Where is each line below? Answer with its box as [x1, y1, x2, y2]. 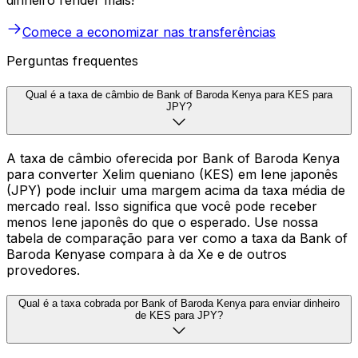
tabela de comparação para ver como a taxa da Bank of [6, 229, 348, 246]
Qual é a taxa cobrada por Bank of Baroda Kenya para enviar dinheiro [18, 297, 340, 310]
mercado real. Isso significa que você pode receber [6, 197, 317, 214]
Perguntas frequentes [6, 53, 138, 70]
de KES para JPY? [135, 309, 223, 322]
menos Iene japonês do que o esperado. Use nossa [6, 213, 318, 230]
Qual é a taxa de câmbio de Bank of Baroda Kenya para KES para [26, 88, 332, 101]
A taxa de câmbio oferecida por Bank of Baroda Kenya [6, 149, 340, 166]
